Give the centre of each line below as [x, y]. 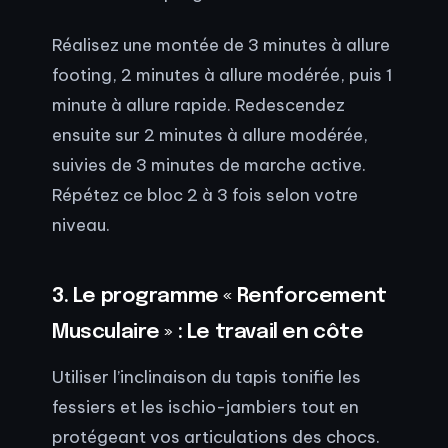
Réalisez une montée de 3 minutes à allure [221, 45]
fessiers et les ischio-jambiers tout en [205, 407]
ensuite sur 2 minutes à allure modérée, [210, 135]
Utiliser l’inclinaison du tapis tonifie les [206, 377]
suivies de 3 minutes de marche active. [209, 165]
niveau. [81, 225]
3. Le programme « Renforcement [219, 296]
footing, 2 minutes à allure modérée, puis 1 [222, 75]
